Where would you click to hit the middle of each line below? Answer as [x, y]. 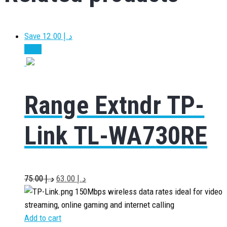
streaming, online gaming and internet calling [99, 205]
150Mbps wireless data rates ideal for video [148, 192]
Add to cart [43, 218]
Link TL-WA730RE [116, 136]
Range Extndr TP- [115, 105]
